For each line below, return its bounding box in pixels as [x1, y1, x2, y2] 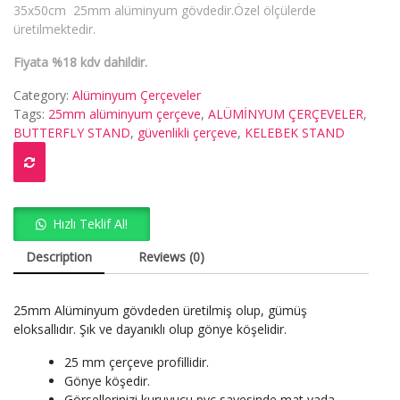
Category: [13, 87, 72, 104]
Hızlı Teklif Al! [53, 215, 129, 233]
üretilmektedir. [13, 21, 96, 38]
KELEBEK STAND [245, 124, 345, 142]
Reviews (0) [138, 248, 204, 266]
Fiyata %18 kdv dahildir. [13, 54, 147, 71]
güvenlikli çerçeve [137, 124, 237, 142]
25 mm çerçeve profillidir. [64, 354, 209, 371]
